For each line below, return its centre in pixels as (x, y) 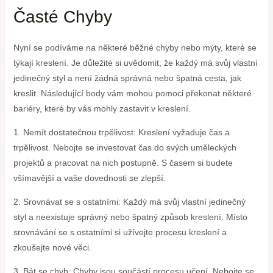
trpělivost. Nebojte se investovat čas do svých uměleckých (125, 147)
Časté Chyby (62, 16)
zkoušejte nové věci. (52, 247)
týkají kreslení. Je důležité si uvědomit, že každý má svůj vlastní (135, 62)
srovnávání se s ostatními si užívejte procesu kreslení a (120, 232)
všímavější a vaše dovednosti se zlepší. (89, 178)
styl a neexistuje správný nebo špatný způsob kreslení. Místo (130, 217)
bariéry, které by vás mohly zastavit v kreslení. (102, 108)
